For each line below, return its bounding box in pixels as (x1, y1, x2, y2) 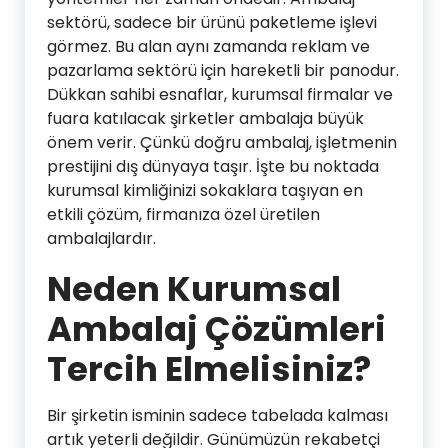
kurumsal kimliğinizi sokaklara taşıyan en (47, 178, 363, 202)
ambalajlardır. (47, 226, 156, 250)
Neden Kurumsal (47, 264, 341, 313)
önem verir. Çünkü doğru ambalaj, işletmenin (47, 130, 397, 154)
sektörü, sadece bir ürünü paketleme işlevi (47, 10, 377, 34)
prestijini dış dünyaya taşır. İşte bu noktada (47, 154, 379, 178)
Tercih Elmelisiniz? (47, 344, 371, 393)
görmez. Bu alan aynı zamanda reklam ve (47, 34, 370, 58)
